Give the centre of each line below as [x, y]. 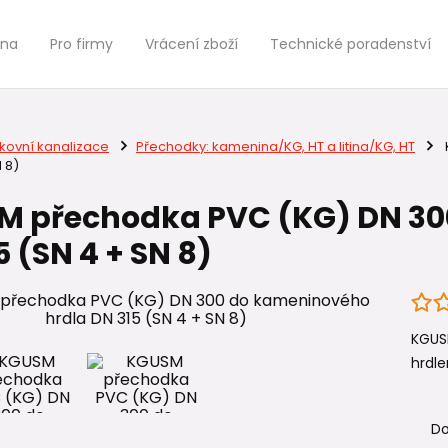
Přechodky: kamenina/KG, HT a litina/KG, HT [275, 146]
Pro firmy [81, 44]
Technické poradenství [350, 44]
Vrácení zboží [191, 44]
